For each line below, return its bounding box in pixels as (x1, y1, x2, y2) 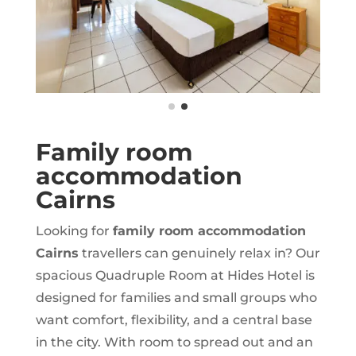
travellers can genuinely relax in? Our (78, 246, 320, 261)
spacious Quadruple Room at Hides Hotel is (35, 268, 315, 284)
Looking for (35, 223, 113, 239)
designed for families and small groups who (35, 290, 317, 306)
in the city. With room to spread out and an (35, 335, 313, 350)
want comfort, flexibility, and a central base (35, 312, 312, 328)
